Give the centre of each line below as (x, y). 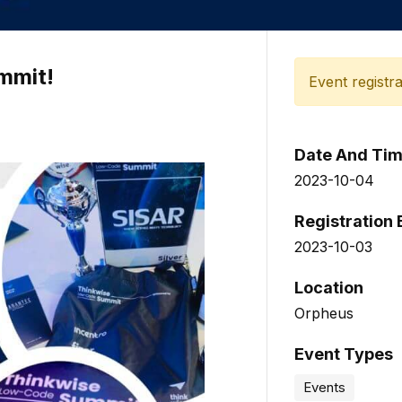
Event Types (344, 354)
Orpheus (324, 314)
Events (325, 388)
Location (329, 288)
